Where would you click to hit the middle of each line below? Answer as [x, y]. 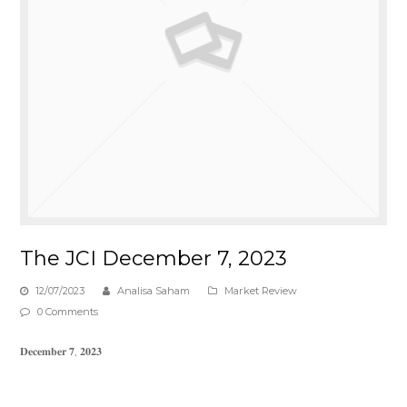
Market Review [261, 291]
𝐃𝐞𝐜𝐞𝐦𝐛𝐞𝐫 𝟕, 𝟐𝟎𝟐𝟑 [61, 352]
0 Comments [68, 312]
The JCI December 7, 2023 [154, 259]
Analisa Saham [154, 291]
